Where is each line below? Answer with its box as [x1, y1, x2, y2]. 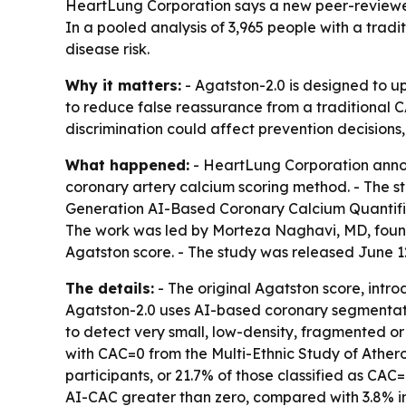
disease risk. [65, 40, 150, 59]
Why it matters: [65, 76, 181, 95]
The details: [65, 279, 154, 298]
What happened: [65, 156, 189, 175]
